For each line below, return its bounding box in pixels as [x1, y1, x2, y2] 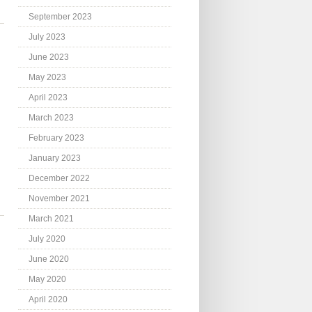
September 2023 [29, 12, 92, 22]
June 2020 [29, 254, 69, 265]
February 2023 [29, 133, 84, 143]
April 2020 [29, 295, 68, 305]
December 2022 [29, 173, 90, 184]
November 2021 [29, 194, 90, 204]
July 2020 [29, 234, 65, 244]
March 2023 [29, 113, 74, 123]
